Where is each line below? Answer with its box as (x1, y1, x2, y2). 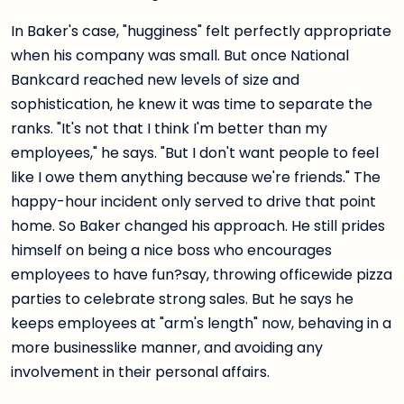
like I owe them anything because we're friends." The (11, 167, 381, 188)
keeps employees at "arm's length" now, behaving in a (11, 313, 391, 335)
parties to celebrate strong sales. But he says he (11, 289, 353, 310)
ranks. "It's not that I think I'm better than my (11, 118, 327, 140)
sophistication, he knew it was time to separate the (11, 94, 372, 115)
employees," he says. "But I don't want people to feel (11, 142, 379, 164)
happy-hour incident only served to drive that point (11, 191, 376, 213)
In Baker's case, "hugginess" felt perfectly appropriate (11, 21, 391, 42)
